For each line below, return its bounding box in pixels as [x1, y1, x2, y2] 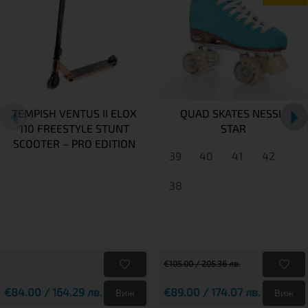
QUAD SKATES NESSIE [179, 106, 287, 120]
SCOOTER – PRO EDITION [13, 136, 136, 150]
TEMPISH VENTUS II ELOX [12, 106, 137, 120]
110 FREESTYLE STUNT [19, 121, 130, 135]
